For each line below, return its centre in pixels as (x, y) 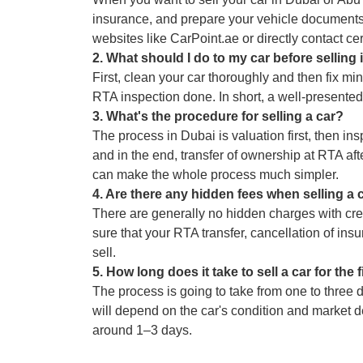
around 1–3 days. (142, 330)
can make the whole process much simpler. (216, 174)
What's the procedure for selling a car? (225, 116)
